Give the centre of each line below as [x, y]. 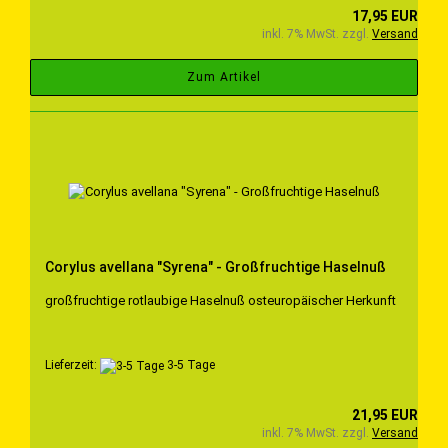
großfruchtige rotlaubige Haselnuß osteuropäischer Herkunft [220, 301]
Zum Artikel [224, 77]
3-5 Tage [189, 365]
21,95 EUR [385, 414]
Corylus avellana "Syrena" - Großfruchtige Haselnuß [215, 267]
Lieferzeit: [72, 365]
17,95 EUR [385, 16]
